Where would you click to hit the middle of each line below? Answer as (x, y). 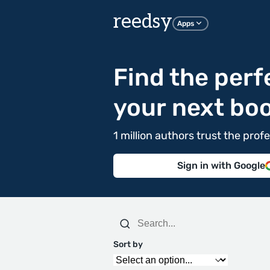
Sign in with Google (221, 165)
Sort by (128, 244)
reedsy (143, 22)
